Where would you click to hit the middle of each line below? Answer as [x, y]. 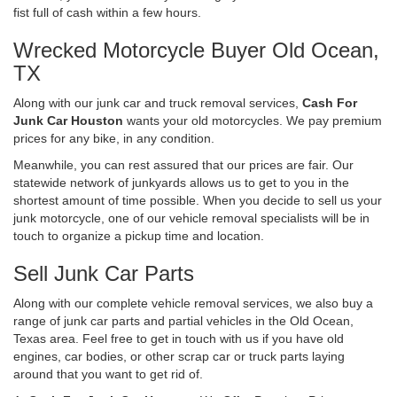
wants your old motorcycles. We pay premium [253, 120]
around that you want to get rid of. [108, 374]
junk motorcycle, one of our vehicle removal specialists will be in [191, 218]
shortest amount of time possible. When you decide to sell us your [198, 200]
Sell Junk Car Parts [104, 273]
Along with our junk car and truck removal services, [158, 102]
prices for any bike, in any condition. [114, 138]
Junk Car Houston [68, 120]
